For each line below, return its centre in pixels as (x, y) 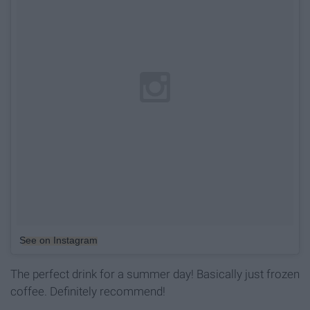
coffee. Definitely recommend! (88, 292)
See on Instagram (58, 240)
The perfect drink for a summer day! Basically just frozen (155, 274)
